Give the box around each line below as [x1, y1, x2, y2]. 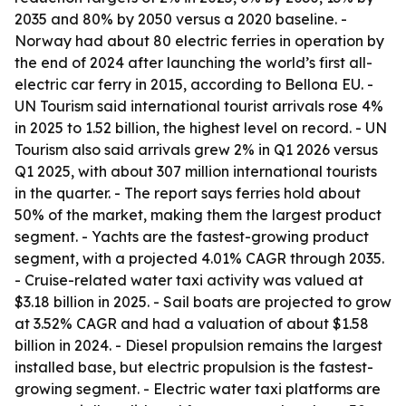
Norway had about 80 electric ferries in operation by [14, 32, 384, 50]
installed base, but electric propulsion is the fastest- [14, 358, 373, 376]
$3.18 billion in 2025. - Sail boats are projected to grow [14, 293, 391, 311]
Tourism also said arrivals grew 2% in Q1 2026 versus [14, 140, 378, 159]
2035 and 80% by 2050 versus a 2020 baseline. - [14, 10, 347, 28]
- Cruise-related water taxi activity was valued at [14, 271, 363, 289]
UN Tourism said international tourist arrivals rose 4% [14, 97, 383, 115]
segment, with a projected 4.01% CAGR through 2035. [14, 249, 384, 267]
